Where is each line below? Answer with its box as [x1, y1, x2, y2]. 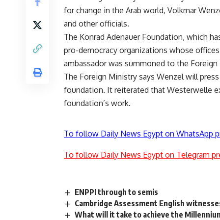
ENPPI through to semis [75, 187, 159, 197]
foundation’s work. [64, 98, 131, 109]
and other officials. [64, 19, 129, 29]
